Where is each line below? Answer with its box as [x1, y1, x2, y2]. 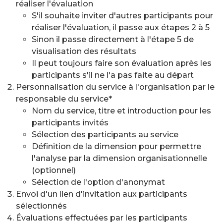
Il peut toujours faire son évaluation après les [32, 58, 212, 68]
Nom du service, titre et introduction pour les [32, 106, 211, 115]
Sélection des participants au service [32, 130, 178, 139]
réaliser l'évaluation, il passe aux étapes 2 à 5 [32, 23, 210, 32]
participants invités [32, 118, 109, 127]
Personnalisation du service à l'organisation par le [16, 82, 215, 92]
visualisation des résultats [32, 47, 136, 56]
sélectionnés [16, 201, 67, 211]
